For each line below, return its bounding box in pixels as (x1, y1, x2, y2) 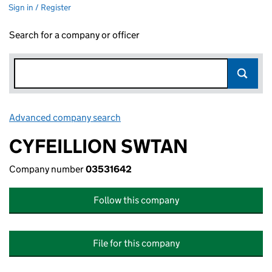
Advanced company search (9, 112, 121, 123)
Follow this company (93, 194, 179, 206)
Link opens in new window (123, 112, 230, 123)
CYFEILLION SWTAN (9, 134, 188, 158)
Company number (9, 163, 86, 175)
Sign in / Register (8, 2, 71, 13)
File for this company (92, 237, 180, 249)
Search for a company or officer (9, 29, 140, 41)
